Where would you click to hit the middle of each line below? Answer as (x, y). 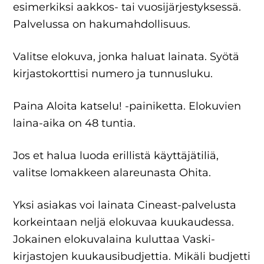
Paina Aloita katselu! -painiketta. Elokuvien (127, 106)
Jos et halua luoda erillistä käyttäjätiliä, (116, 156)
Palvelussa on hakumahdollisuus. (102, 24)
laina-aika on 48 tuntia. (75, 123)
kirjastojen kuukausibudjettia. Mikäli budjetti (132, 256)
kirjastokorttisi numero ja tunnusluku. (113, 74)
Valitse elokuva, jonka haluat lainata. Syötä (126, 57)
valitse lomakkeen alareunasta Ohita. (112, 173)
